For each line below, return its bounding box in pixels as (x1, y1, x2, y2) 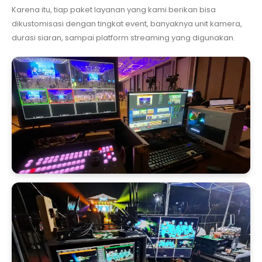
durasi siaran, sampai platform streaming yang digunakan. (12, 32, 235, 43)
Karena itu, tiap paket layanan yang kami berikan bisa (12, 4, 216, 15)
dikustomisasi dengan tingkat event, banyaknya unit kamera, (12, 18, 242, 29)
